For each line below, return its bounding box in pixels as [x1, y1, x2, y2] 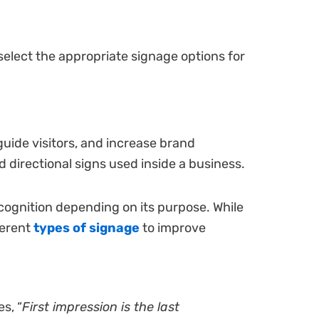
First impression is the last [22, 299, 179, 315]
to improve [140, 219, 206, 236]
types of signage [31, 219, 140, 236]
